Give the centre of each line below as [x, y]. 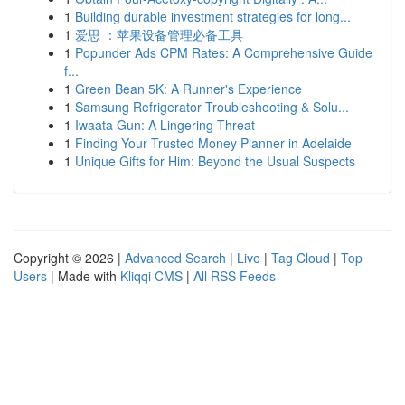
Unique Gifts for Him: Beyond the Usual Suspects [215, 161]
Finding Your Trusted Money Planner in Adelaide [213, 143]
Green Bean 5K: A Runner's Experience [188, 89]
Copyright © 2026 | [69, 258]
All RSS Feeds [235, 276]
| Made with [84, 276]
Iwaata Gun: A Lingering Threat [165, 125]
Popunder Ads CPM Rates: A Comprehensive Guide [224, 52]
